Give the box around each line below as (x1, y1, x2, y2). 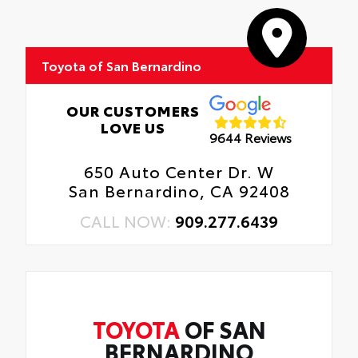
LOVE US (100, 117, 165, 138)
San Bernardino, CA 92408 (68, 179, 290, 202)
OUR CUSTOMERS (66, 100, 200, 121)
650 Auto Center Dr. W (84, 160, 274, 183)
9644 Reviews (209, 127, 292, 146)
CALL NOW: (80, 209, 175, 233)
